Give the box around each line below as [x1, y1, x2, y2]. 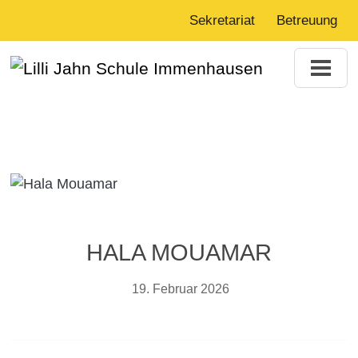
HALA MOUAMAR [86, 239, 272, 266]
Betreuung [276, 13, 337, 29]
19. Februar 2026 [132, 282, 230, 296]
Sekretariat [189, 13, 255, 29]
